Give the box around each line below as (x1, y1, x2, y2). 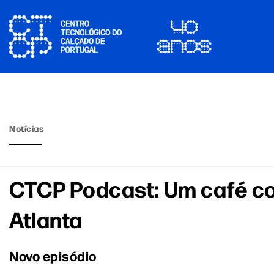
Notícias (9, 122, 45, 135)
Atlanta (9, 204, 83, 234)
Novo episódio (9, 246, 97, 264)
